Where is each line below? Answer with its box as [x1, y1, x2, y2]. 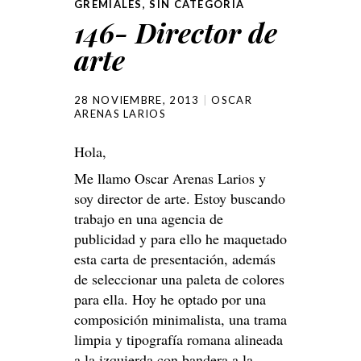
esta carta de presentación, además [74, 249, 276, 269]
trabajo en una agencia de [74, 209, 223, 229]
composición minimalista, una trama [74, 309, 287, 330]
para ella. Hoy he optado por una [74, 289, 266, 309]
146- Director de [74, 14, 277, 52]
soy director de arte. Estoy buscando [74, 189, 285, 209]
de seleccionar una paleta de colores [74, 269, 284, 289]
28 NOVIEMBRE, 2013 [74, 93, 200, 107]
